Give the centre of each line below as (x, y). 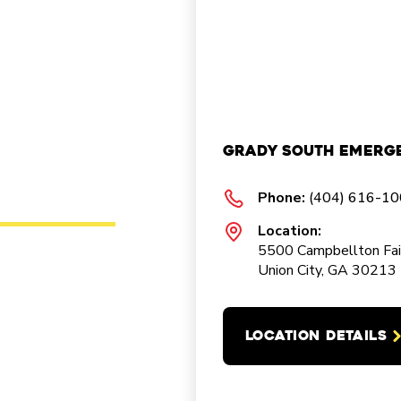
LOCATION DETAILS (316, 336)
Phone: (283, 198)
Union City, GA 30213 (327, 270)
